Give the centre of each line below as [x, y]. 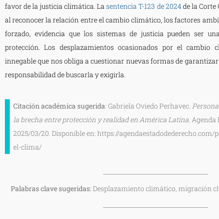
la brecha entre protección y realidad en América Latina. [102, 119]
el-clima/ [27, 147]
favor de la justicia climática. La [55, 6]
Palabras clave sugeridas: [52, 188]
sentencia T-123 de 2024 [144, 6]
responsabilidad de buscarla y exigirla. [65, 74]
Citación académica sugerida [59, 106]
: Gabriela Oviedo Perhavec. [149, 106]
